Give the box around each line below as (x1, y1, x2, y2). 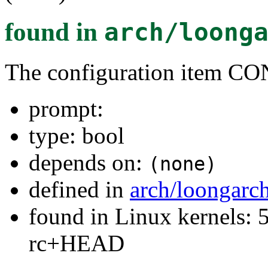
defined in (29, 176, 130, 202)
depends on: (29, 149, 148, 175)
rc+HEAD (29, 230, 124, 256)
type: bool (29, 122, 124, 148)
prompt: (29, 95, 103, 121)
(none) (148, 153, 217, 175)
